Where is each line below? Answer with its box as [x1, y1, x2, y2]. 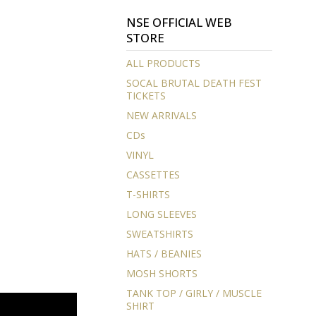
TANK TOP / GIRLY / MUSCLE [126, 286, 262, 300]
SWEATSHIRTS [126, 226, 193, 241]
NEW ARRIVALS [126, 108, 197, 122]
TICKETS [126, 88, 166, 102]
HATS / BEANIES [126, 246, 202, 260]
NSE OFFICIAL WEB [126, 13, 232, 30]
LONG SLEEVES [126, 207, 197, 221]
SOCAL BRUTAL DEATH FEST [126, 75, 262, 90]
